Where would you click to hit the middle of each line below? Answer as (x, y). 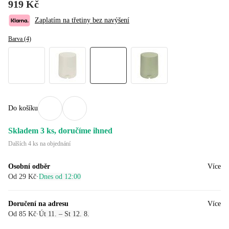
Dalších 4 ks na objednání (39, 143)
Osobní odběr (29, 166)
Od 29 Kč (22, 176)
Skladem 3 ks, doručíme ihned (60, 130)
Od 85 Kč (22, 214)
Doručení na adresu (38, 203)
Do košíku (23, 108)
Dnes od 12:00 (60, 176)
